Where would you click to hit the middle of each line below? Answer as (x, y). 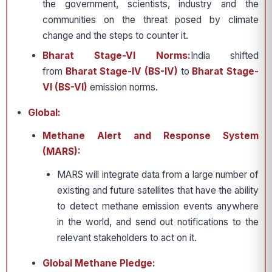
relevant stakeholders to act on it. (127, 238)
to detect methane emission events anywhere (158, 206)
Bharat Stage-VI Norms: (117, 56)
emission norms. (123, 87)
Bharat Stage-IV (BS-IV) (120, 72)
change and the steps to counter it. (115, 36)
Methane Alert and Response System (151, 136)
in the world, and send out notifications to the (158, 222)
